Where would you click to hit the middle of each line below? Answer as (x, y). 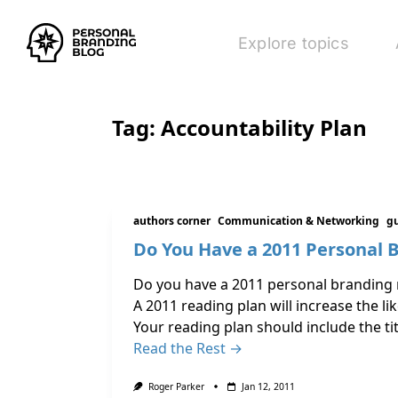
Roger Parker (176, 386)
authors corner (172, 221)
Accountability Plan (264, 127)
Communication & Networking (298, 221)
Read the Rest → (188, 348)
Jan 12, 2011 (268, 386)
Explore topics (294, 43)
